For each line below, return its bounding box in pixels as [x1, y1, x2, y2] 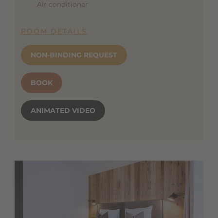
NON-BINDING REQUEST [30, 51, 117, 60]
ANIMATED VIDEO [30, 106, 95, 115]
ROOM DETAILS [20, 27, 87, 36]
